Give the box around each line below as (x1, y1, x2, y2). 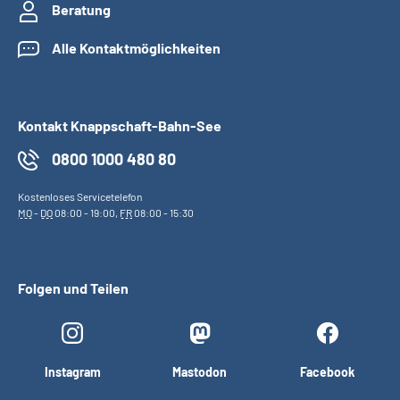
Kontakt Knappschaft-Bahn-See (18, 117, 221, 134)
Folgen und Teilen (18, 279, 129, 296)
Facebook (300, 364, 355, 379)
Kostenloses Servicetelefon (18, 190, 142, 203)
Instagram (44, 364, 101, 379)
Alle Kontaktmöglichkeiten (52, 39, 221, 56)
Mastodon (172, 364, 228, 379)
